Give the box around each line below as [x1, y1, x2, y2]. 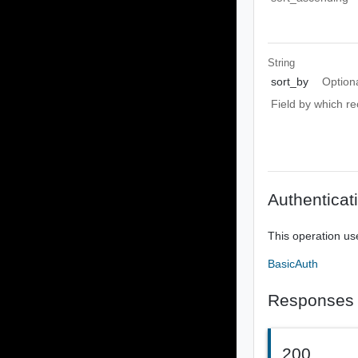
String [268, 57, 296, 69]
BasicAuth [268, 257, 319, 270]
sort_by [270, 74, 308, 88]
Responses [268, 291, 355, 309]
